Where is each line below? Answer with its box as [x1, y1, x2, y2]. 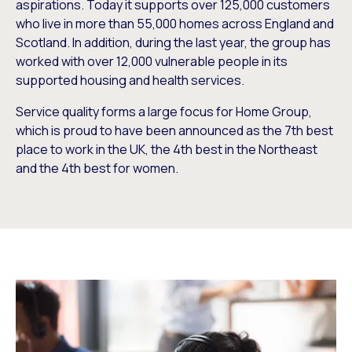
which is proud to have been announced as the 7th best [16, 121, 333, 139]
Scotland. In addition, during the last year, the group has [16, 33, 331, 51]
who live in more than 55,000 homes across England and [16, 14, 334, 32]
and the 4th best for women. [16, 159, 178, 177]
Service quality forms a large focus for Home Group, [16, 102, 312, 120]
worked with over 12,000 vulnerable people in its [16, 52, 288, 70]
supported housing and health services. [16, 71, 244, 89]
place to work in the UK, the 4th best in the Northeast [16, 140, 317, 158]
